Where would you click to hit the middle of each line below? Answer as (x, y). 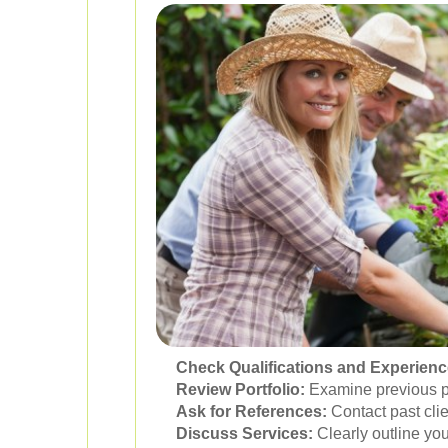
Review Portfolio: (240, 390)
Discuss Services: (244, 434)
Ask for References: (251, 412)
